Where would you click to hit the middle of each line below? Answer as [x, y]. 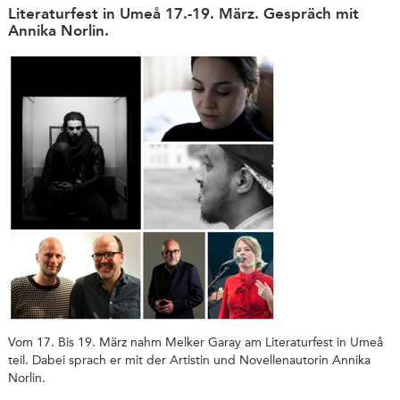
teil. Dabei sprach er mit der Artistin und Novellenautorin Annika [189, 361]
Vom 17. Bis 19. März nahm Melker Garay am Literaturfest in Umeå [195, 343]
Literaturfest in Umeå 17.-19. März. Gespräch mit [183, 14]
